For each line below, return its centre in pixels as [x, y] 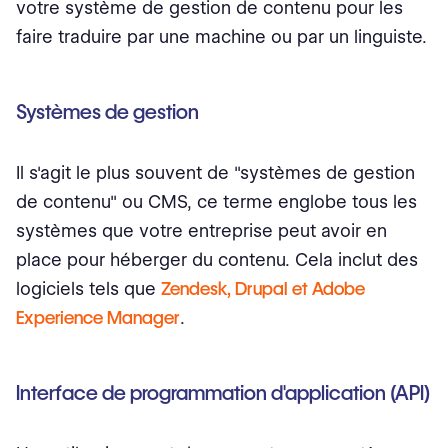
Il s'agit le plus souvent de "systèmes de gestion [215, 173]
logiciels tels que [88, 289]
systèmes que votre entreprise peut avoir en [201, 231]
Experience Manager [98, 318]
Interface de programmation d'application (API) [223, 393]
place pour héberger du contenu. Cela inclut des [217, 260]
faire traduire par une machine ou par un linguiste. [221, 37]
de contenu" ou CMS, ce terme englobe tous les [216, 202]
